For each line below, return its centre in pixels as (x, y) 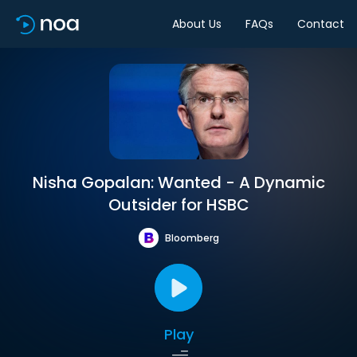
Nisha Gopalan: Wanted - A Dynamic (178, 182)
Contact (321, 24)
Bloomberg (192, 237)
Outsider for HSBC (178, 205)
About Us (197, 24)
